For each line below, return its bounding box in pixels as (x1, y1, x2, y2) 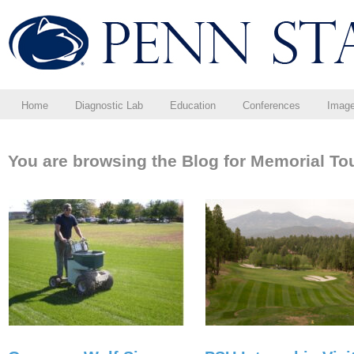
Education (170, 100, 216, 111)
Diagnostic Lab (75, 100, 143, 111)
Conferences (243, 100, 300, 111)
